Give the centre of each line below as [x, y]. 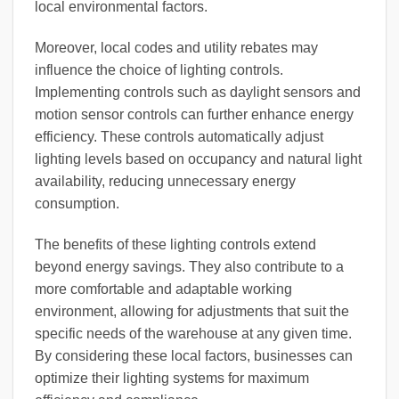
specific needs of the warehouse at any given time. [193, 334]
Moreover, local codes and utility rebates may [176, 48]
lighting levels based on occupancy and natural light [198, 159]
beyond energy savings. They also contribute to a [189, 267]
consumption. [77, 204]
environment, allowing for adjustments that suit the [192, 312]
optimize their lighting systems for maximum [172, 379]
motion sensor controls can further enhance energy [194, 115]
